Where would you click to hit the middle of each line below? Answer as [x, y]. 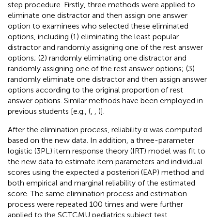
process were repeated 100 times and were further [95, 204]
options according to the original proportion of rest [95, 90]
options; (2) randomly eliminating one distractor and [97, 58]
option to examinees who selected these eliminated [98, 26]
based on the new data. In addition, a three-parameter [101, 140]
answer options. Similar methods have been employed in [105, 101]
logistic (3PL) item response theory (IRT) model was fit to [107, 151]
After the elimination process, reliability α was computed [105, 130]
